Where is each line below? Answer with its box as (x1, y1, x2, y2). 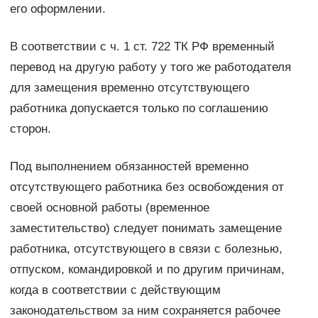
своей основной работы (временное (9, 201, 209, 215)
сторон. (9, 122, 51, 136)
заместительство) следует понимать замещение (9, 221, 282, 236)
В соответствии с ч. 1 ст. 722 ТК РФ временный (9, 40, 275, 54)
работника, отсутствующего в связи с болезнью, (9, 242, 283, 256)
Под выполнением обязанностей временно (9, 160, 248, 174)
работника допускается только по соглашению (9, 102, 268, 116)
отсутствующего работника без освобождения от (9, 180, 284, 194)
